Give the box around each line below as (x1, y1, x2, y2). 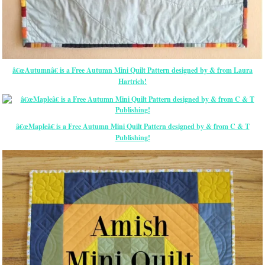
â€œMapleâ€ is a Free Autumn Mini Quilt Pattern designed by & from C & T (15, 121, 250, 132)
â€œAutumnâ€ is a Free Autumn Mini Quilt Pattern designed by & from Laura (12, 65, 253, 76)
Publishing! (115, 132, 150, 143)
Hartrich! (118, 76, 147, 87)
